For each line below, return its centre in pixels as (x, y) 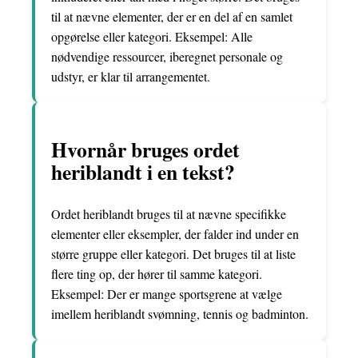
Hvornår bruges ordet (145, 150)
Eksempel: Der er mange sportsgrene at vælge (167, 293)
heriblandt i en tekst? (143, 172)
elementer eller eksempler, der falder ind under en (175, 233)
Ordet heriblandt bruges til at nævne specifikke (169, 213)
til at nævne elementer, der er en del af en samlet (172, 16)
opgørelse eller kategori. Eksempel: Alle (152, 36)
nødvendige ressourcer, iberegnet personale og (167, 56)
